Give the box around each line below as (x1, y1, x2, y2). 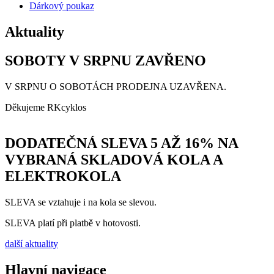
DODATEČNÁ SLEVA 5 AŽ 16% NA (5, 135, 238, 151)
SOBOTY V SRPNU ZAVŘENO (5, 53, 206, 69)
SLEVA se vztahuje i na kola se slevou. (5, 196, 157, 207)
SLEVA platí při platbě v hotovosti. (5, 217, 141, 228)
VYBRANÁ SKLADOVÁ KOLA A (5, 151, 223, 168)
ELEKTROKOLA (5, 168, 121, 184)
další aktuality (5, 238, 58, 249)
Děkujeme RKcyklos (5, 102, 86, 113)
